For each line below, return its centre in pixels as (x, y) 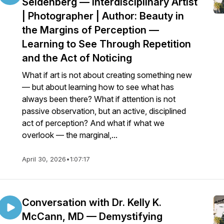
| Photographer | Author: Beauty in (103, 16)
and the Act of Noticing (77, 58)
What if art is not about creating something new (107, 75)
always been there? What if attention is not (99, 99)
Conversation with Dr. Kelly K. (92, 202)
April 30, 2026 (44, 159)
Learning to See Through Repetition (106, 44)
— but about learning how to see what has (98, 87)
